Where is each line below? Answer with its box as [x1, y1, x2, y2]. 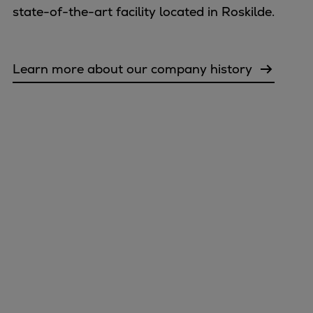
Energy [50, 238, 94, 255]
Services [50, 276, 101, 293]
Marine [50, 219, 92, 236]
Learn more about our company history [13, 61, 252, 78]
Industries [50, 257, 110, 274]
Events [50, 295, 92, 312]
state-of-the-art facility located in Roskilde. [13, 3, 275, 20]
